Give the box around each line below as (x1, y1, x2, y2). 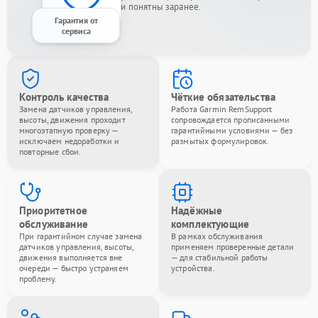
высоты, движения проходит (19, 114, 126, 125)
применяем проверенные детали (171, 241, 295, 252)
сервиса (61, 25, 91, 36)
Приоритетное (19, 203, 87, 217)
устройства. (171, 262, 215, 273)
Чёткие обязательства (171, 89, 275, 104)
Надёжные (171, 203, 223, 217)
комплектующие (171, 216, 249, 231)
